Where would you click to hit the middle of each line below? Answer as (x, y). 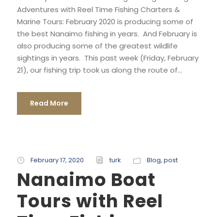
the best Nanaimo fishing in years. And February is (107, 34)
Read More (49, 103)
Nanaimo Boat (86, 180)
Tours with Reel (90, 201)
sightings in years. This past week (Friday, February (108, 58)
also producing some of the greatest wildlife (97, 46)
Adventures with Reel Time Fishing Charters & (98, 9)
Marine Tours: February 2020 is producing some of (105, 22)
